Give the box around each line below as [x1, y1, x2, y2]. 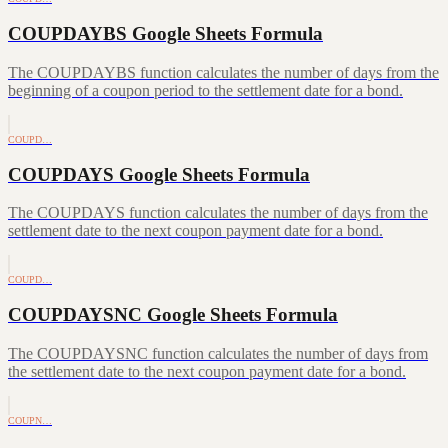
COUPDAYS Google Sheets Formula [8, 163, 310, 185]
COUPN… [8, 414, 52, 426]
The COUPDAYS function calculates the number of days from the [8, 204, 428, 222]
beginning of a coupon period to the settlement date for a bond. [8, 81, 403, 99]
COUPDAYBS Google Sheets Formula [8, 23, 323, 45]
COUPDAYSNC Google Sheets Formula [8, 303, 338, 325]
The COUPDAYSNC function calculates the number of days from [8, 344, 428, 362]
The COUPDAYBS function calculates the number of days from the [8, 63, 439, 81]
